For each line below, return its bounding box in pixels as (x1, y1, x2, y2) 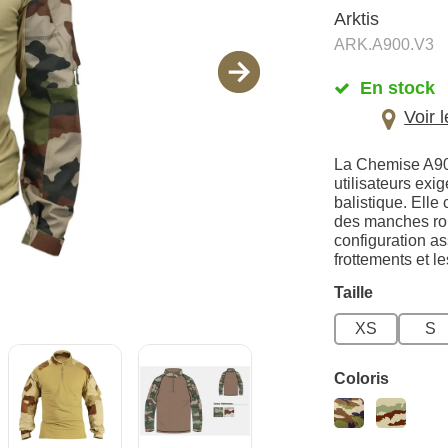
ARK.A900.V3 (334, 36, 435, 54)
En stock (359, 78, 435, 99)
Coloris (334, 369, 390, 387)
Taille (334, 284, 374, 302)
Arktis (334, 9, 380, 30)
